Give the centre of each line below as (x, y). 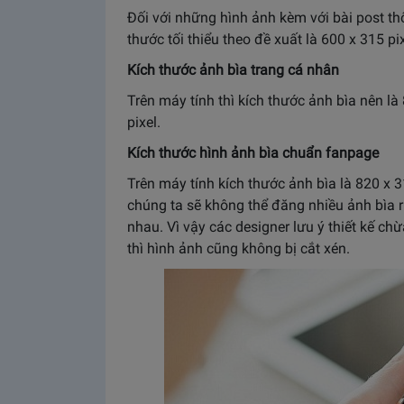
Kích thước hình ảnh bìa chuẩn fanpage (253, 152)
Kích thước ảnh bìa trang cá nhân (233, 69)
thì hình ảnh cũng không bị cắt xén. (239, 248)
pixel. (144, 122)
